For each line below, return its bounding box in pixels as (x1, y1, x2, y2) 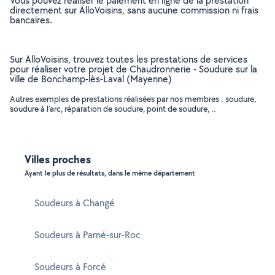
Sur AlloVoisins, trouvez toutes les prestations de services (10, 53, 247, 66)
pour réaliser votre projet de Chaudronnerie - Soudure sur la (10, 63, 257, 76)
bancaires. (10, 14, 52, 26)
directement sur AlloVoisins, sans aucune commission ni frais (10, 4, 258, 17)
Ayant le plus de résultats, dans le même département (25, 168, 195, 178)
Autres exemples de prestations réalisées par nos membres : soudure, (10, 93, 256, 104)
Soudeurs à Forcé (34, 260, 106, 273)
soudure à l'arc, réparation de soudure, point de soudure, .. (10, 103, 216, 114)
